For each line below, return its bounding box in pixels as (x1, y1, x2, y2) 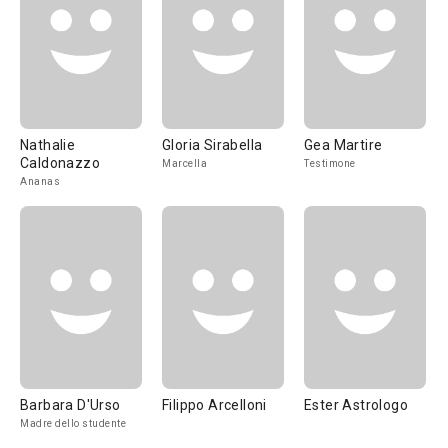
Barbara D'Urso (20, 397, 121, 413)
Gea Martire (304, 137, 383, 153)
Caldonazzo (20, 155, 100, 171)
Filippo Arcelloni (162, 397, 267, 413)
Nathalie (20, 137, 76, 153)
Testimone (304, 158, 356, 169)
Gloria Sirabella (162, 137, 263, 153)
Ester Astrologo (304, 397, 408, 413)
